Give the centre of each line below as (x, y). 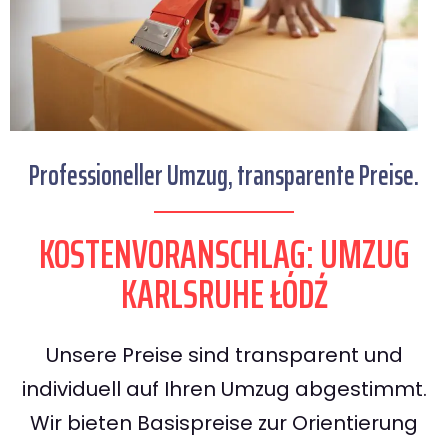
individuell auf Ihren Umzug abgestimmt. (224, 389)
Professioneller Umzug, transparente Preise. (224, 175)
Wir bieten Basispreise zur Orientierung (224, 423)
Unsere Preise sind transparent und (224, 355)
